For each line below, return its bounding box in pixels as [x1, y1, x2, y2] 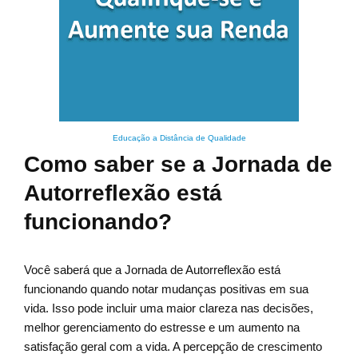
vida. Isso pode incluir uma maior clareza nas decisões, [24, 301, 313, 316]
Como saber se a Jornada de [24, 152, 332, 177]
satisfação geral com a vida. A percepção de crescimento [24, 340, 322, 354]
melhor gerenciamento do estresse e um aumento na [24, 320, 300, 335]
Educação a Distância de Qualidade [112, 133, 246, 143]
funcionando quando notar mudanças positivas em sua [24, 282, 308, 296]
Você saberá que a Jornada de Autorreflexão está [24, 263, 280, 277]
